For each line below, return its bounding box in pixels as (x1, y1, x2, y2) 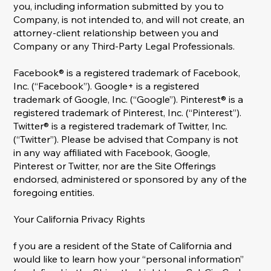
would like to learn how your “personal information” (13, 253, 244, 266)
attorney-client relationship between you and (13, 27, 219, 39)
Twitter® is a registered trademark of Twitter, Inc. (13, 120, 228, 132)
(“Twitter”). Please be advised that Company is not (13, 133, 239, 146)
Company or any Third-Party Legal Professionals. (13, 40, 235, 53)
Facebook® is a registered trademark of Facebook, (13, 67, 241, 79)
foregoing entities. (13, 186, 95, 199)
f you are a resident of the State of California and (13, 240, 232, 252)
